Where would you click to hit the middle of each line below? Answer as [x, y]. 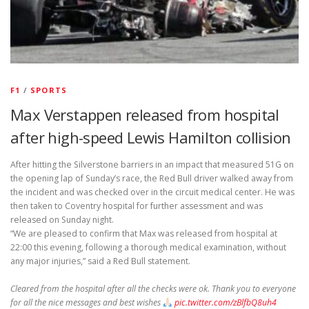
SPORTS [49, 90]
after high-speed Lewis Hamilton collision [151, 138]
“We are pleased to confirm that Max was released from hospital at [144, 234]
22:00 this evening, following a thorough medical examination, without [148, 248]
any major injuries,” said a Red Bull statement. [100, 261]
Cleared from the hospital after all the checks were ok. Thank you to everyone [153, 289]
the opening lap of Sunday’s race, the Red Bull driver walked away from [152, 179]
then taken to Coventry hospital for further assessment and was [137, 206]
